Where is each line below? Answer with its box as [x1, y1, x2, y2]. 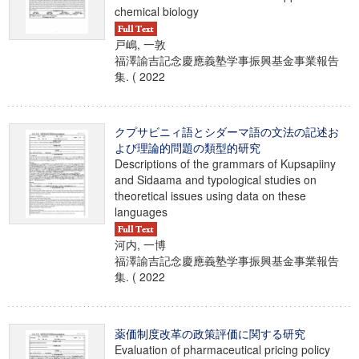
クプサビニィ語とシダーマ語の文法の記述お [115, 123, 339, 139]
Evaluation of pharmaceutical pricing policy [115, 341, 330, 357]
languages [115, 204, 167, 220]
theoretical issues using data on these [115, 188, 306, 204]
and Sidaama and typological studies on [115, 171, 317, 188]
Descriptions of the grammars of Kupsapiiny [115, 155, 336, 171]
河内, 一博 [115, 236, 166, 253]
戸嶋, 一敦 [115, 36, 166, 53]
